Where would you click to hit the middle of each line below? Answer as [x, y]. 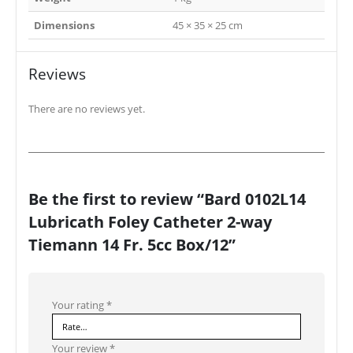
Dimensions [64, 25]
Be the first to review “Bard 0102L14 [167, 198]
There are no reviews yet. [87, 108]
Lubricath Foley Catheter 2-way [150, 221]
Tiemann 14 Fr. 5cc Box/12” [132, 244]
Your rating [79, 305]
